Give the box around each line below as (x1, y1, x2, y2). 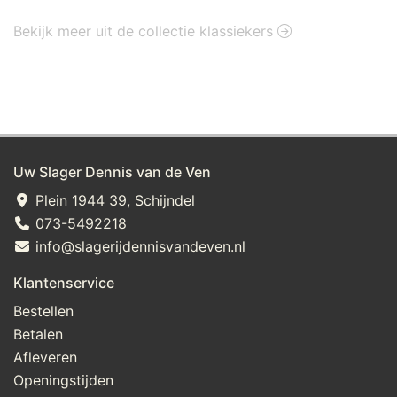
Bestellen (13, 302, 74, 320)
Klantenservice (13, 274, 114, 292)
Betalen (13, 325, 63, 343)
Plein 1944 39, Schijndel (31, 191, 195, 209)
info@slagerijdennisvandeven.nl (31, 237, 245, 255)
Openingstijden (13, 371, 113, 389)
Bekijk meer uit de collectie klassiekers (13, 22, 277, 40)
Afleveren (13, 348, 77, 366)
